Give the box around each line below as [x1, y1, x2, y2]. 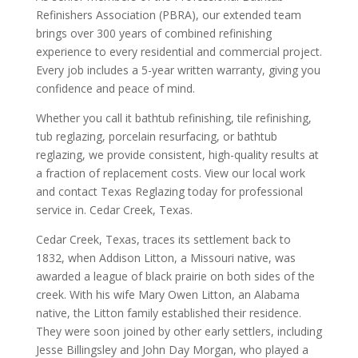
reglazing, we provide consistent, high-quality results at [35, 146, 319, 162]
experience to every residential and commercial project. [35, 43, 322, 59]
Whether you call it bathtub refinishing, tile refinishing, [35, 109, 312, 125]
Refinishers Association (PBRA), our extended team [35, 6, 301, 22]
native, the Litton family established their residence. [35, 304, 301, 320]
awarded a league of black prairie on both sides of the [35, 268, 315, 284]
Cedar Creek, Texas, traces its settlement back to [35, 231, 291, 247]
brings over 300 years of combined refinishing [35, 25, 272, 41]
